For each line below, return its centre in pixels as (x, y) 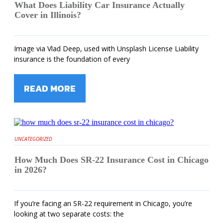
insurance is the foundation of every (72, 59)
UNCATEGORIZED (33, 139)
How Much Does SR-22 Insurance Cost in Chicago (111, 160)
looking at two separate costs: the (69, 214)
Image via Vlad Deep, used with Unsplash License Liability (106, 48)
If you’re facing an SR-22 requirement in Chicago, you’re (103, 203)
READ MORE (50, 88)
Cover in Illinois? (48, 15)
